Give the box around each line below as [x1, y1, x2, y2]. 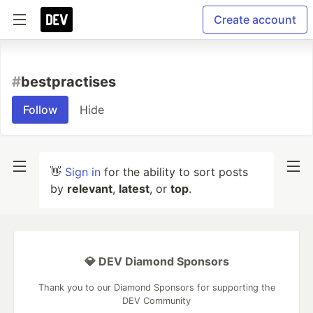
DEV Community [122, 296, 191, 306]
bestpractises [21, 73, 116, 90]
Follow [23, 103, 57, 117]
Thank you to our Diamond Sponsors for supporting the [38, 282, 275, 293]
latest [119, 182, 150, 196]
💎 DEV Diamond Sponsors [84, 254, 229, 268]
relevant [67, 182, 112, 196]
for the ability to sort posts [101, 165, 248, 179]
